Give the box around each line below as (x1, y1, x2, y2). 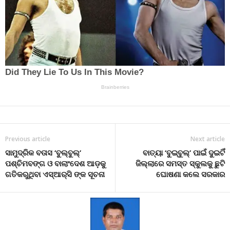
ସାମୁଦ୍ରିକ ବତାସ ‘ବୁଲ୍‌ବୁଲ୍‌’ (5, 147, 81, 158)
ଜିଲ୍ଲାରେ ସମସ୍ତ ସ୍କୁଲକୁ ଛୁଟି (136, 158, 225, 168)
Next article (190, 134, 225, 143)
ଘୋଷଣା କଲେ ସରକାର (156, 168, 225, 179)
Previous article (5, 134, 50, 143)
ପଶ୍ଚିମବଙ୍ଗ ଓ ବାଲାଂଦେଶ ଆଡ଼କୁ (5, 158, 106, 168)
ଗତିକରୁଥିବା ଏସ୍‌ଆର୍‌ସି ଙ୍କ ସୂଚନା (5, 168, 105, 179)
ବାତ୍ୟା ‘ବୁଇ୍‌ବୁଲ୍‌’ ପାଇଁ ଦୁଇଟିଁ (143, 147, 225, 158)
